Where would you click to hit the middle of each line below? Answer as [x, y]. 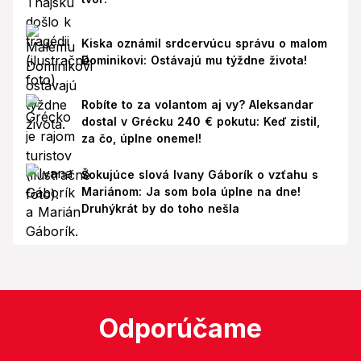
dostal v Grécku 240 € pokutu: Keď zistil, [200, 122]
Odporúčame [180, 328]
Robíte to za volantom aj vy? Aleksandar [197, 105]
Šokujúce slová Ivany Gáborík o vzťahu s [199, 174]
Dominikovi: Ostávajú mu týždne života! [194, 60]
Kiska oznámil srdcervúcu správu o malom [204, 44]
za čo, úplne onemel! [141, 139]
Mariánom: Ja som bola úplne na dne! [191, 191]
